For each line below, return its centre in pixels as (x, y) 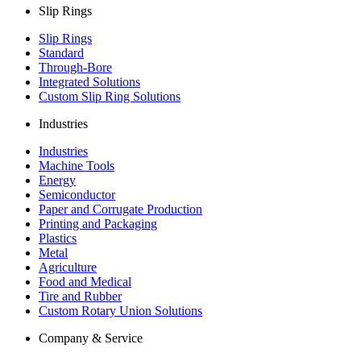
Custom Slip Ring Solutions (110, 97)
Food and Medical (85, 282)
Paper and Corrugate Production (120, 210)
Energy (57, 180)
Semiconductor (77, 195)
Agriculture (68, 268)
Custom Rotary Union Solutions (120, 311)
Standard (61, 53)
